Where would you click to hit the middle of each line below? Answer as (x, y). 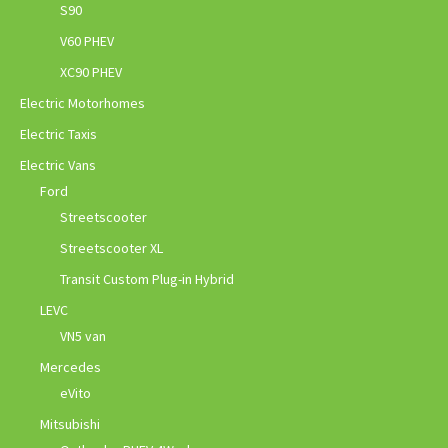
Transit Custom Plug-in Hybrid (147, 278)
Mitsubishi (70, 423)
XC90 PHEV (91, 71)
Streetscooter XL (111, 247)
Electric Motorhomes (82, 102)
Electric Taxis (58, 133)
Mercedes (70, 366)
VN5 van (83, 335)
